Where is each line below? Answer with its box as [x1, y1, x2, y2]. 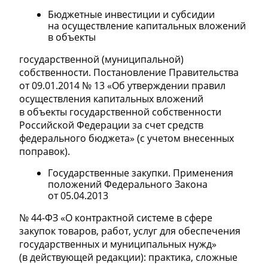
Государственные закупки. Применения [48, 166, 233, 180]
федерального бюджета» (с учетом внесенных [19, 132, 234, 145]
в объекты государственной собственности [19, 105, 221, 119]
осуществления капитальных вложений [19, 92, 203, 106]
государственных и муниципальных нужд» [19, 237, 217, 251]
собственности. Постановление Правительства [19, 66, 239, 80]
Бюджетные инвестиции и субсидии [48, 8, 215, 22]
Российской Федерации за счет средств [19, 118, 203, 132]
